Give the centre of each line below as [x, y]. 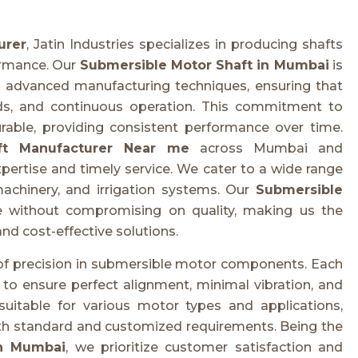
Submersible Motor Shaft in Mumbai [204, 65]
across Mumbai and [266, 148]
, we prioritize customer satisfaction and [205, 347]
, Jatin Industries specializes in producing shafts [184, 44]
